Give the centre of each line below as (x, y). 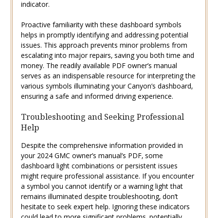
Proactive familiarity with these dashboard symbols (101, 25)
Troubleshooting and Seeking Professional (102, 117)
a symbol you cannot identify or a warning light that (102, 186)
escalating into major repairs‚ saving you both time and (107, 55)
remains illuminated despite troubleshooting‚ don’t (99, 197)
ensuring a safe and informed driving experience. (97, 96)
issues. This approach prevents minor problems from (104, 45)
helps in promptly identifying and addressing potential (104, 35)
